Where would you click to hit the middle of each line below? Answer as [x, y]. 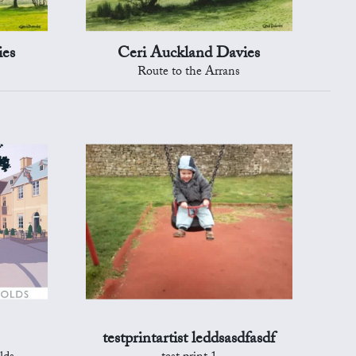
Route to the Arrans [189, 72]
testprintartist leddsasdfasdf [189, 340]
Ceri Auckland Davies [189, 54]
